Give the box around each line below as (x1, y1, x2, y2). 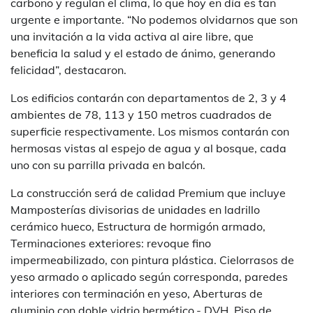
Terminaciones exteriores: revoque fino (10, 235, 211, 250)
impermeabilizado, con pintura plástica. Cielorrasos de (10, 252, 294, 267)
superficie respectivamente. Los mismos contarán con (10, 124, 289, 138)
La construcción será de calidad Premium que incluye (10, 185, 286, 200)
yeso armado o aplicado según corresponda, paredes (10, 269, 288, 284)
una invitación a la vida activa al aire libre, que (10, 29, 254, 43)
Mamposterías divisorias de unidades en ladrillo (10, 202, 260, 217)
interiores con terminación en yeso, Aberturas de (10, 286, 263, 300)
